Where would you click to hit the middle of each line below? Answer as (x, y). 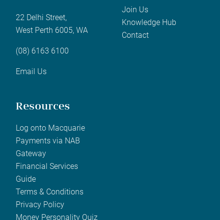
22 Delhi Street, (41, 17)
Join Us (135, 9)
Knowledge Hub (149, 22)
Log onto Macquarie (50, 128)
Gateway (31, 153)
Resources (43, 107)
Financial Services (47, 166)
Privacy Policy (40, 204)
